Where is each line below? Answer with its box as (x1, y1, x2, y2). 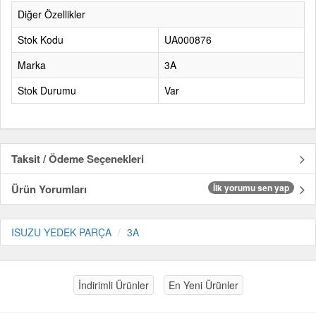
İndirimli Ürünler (78, 278, 149, 292)
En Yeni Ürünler (168, 278, 238, 292)
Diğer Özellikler (18, 7, 85, 21)
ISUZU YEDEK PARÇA (11, 225, 111, 239)
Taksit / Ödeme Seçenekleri (11, 151, 144, 166)
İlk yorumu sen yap (213, 181, 289, 194)
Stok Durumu (18, 83, 76, 97)
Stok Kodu (18, 32, 63, 47)
